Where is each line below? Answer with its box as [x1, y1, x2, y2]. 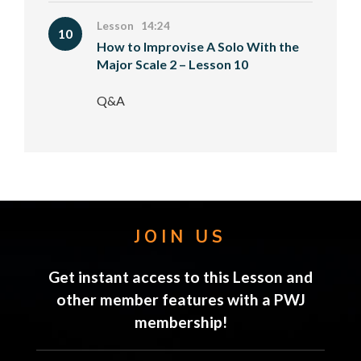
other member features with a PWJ [56, 290, 305, 309]
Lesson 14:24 [97, 19, 170, 32]
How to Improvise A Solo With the [97, 39, 299, 54]
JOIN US [135, 226, 226, 248]
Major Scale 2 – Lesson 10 [97, 56, 248, 72]
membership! [134, 313, 227, 331]
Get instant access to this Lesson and [48, 268, 313, 286]
